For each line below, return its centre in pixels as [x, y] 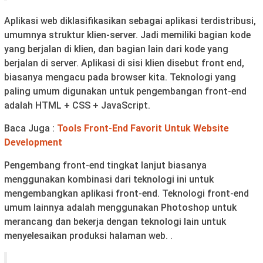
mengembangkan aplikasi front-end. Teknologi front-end [127, 193]
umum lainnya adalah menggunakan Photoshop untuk [120, 207]
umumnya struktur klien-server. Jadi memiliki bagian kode [127, 35]
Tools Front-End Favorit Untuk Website [143, 128]
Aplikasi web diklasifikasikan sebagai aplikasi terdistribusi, [130, 21]
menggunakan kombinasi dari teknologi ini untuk [109, 179]
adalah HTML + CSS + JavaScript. [78, 105]
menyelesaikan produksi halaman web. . [88, 235]
